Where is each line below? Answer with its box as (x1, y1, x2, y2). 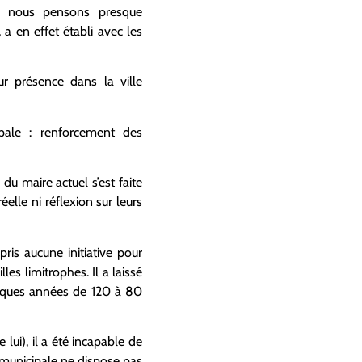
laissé (108, 263, 142, 280)
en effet (15, 23, 64, 39)
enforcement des (44, 124, 142, 140)
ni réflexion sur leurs (27, 194, 142, 210)
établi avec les (63, 23, 143, 39)
